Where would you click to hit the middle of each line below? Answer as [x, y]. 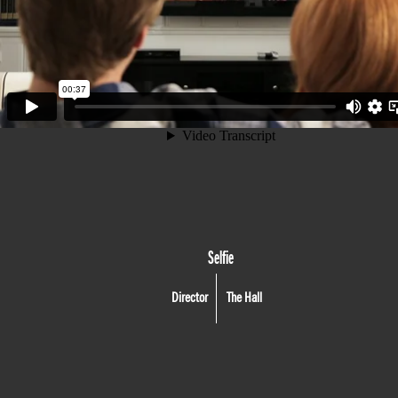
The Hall [244, 298]
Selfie [221, 258]
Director [190, 298]
